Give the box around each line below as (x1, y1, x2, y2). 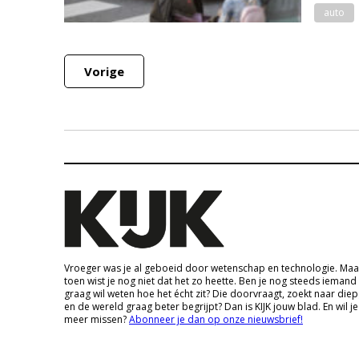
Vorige (84, 63, 124, 79)
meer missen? (64, 313, 129, 326)
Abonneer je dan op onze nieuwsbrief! (129, 313, 303, 326)
